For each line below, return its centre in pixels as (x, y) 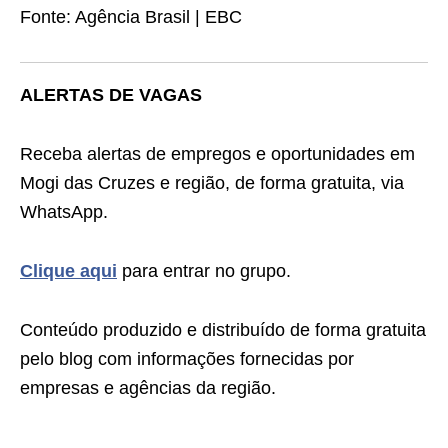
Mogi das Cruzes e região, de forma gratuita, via (212, 183)
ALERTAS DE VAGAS (111, 95)
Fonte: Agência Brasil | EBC (131, 17)
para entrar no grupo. (204, 271)
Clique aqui (68, 271)
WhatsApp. (64, 212)
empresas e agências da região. (148, 388)
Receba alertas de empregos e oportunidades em (217, 154)
